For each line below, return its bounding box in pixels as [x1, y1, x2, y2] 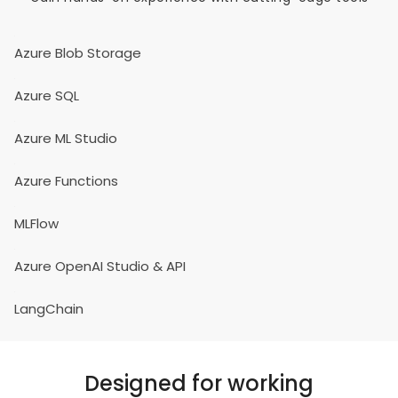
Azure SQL [14, 86, 79, 105]
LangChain [14, 299, 84, 318]
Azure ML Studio [14, 129, 117, 147]
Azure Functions [14, 171, 118, 190]
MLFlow [14, 214, 59, 233]
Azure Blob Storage [14, 44, 141, 62]
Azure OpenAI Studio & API [14, 257, 186, 275]
